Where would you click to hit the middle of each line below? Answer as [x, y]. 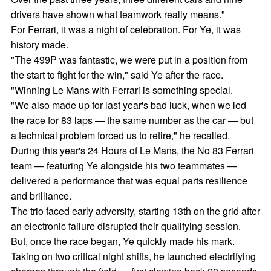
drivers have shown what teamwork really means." [118, 14]
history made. [39, 44]
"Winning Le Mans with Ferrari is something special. [122, 90]
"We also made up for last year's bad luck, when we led [128, 105]
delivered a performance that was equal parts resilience [129, 181]
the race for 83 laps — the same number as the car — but [132, 120]
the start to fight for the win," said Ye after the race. [117, 75]
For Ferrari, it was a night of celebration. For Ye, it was [126, 29]
